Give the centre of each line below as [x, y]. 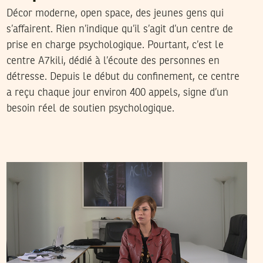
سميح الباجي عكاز [90, 151]
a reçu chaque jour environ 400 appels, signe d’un [117, 93]
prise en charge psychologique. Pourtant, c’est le [115, 45]
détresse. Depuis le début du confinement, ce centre [123, 77]
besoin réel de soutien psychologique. [90, 109]
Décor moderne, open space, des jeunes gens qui [115, 14]
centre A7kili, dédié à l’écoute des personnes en [113, 61]
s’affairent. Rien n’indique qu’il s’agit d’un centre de [119, 30]
